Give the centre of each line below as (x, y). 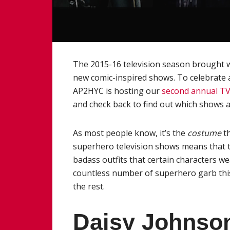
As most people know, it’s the (130, 133)
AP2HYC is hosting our (117, 91)
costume (205, 133)
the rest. (89, 186)
